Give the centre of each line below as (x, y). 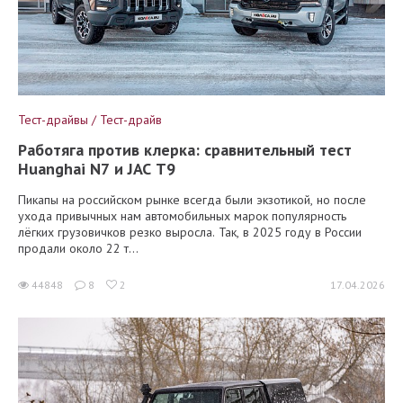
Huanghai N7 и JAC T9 (97, 169)
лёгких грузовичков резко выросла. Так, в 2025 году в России (190, 232)
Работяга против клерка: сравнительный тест (185, 150)
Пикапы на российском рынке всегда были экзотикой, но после (192, 200)
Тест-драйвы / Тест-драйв (90, 120)
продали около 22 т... (78, 248)
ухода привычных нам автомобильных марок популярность (182, 216)
